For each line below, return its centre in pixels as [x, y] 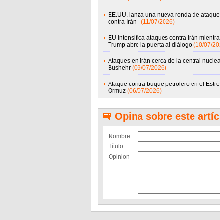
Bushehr [119, 68]
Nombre [119, 136]
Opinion [119, 157]
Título [116, 146]
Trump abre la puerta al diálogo [150, 45]
